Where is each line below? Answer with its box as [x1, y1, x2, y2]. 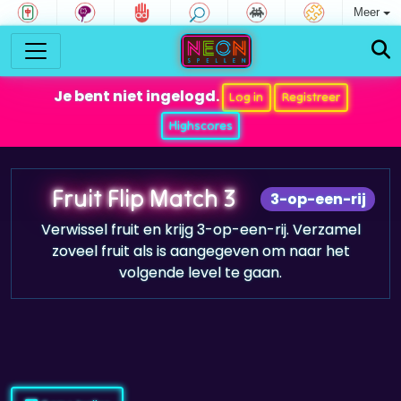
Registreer [281, 89, 340, 106]
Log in [229, 89, 264, 106]
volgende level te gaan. [119, 262, 282, 283]
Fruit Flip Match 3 [51, 183, 235, 213]
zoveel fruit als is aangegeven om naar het [51, 241, 350, 261]
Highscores [168, 116, 233, 133]
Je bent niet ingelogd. [53, 86, 222, 107]
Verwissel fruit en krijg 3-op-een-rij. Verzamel [40, 219, 361, 240]
